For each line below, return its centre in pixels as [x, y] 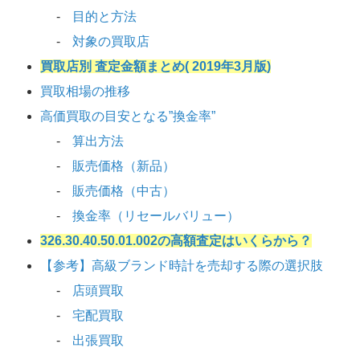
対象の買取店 [111, 42]
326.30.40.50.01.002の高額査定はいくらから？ [176, 241]
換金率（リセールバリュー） [156, 216]
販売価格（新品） [124, 166]
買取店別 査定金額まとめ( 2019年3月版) [155, 67]
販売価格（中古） [124, 191]
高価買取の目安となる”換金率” [128, 117]
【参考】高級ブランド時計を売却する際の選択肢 [182, 266]
